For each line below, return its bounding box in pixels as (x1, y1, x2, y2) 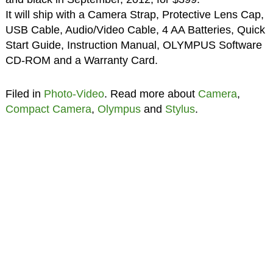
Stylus (165, 102, 195, 115)
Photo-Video (43, 87, 104, 100)
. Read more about (104, 87, 198, 100)
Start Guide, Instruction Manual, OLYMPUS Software (5, 38, 262, 51)
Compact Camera (5, 102, 91, 115)
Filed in (5, 87, 44, 100)
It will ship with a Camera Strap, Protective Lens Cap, (5, 8, 264, 21)
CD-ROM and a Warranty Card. (5, 54, 158, 66)
